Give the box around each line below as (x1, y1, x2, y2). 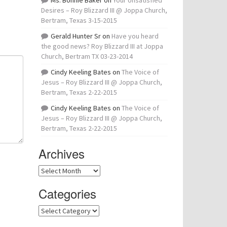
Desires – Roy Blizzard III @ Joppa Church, (41, 6, 167, 15)
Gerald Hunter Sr (51, 31, 101, 41)
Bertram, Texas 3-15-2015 (41, 16, 117, 25)
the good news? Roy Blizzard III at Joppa (41, 42, 163, 51)
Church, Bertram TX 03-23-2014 (41, 52, 133, 61)
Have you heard (111, 31, 159, 41)
